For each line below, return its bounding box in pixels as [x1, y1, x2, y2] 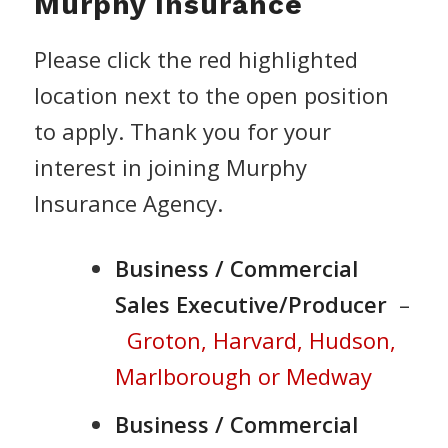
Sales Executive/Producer [114, 288, 387, 319]
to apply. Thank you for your [33, 116, 331, 147]
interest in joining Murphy [33, 152, 307, 183]
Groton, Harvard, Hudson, [126, 324, 396, 355]
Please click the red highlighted [33, 44, 358, 75]
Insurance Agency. [33, 188, 223, 219]
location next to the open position [33, 80, 389, 111]
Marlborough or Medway [114, 360, 372, 391]
